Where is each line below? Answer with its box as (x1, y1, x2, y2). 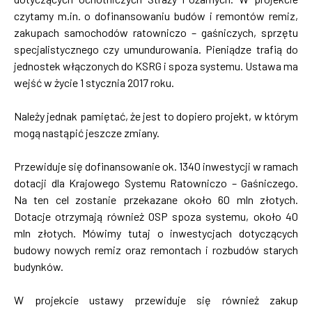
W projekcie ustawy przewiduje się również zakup (14, 293, 298, 307)
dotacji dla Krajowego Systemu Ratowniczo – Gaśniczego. (14, 176, 298, 190)
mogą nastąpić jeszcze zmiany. (14, 126, 159, 140)
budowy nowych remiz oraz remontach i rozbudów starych (14, 243, 298, 257)
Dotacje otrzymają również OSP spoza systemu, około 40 (14, 210, 298, 224)
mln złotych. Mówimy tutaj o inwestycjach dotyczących (14, 226, 298, 240)
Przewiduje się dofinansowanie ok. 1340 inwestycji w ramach (14, 159, 298, 173)
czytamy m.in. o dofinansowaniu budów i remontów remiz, (14, 9, 298, 23)
